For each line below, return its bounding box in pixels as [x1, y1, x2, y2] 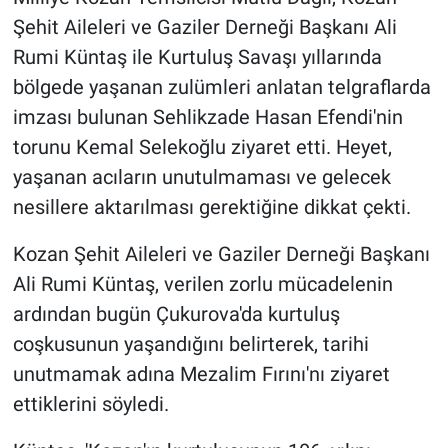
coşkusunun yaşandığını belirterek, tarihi [12, 331, 369, 356]
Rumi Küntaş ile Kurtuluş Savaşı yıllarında [12, 44, 382, 69]
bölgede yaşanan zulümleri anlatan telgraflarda [12, 74, 431, 99]
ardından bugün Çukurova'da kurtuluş [12, 301, 340, 326]
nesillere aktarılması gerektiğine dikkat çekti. [12, 194, 411, 219]
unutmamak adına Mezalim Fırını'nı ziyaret [12, 361, 390, 386]
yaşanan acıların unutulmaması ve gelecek [12, 164, 391, 189]
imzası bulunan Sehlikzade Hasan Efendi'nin [12, 104, 403, 129]
